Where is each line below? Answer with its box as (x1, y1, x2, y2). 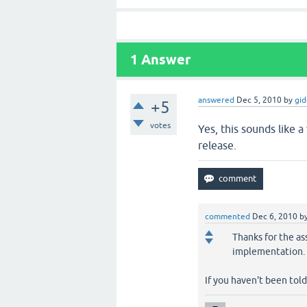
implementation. (232, 246, 306, 257)
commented (205, 212, 251, 221)
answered (198, 95, 235, 105)
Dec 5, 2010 (236, 95, 282, 105)
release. (198, 139, 237, 151)
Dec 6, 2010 (252, 212, 298, 221)
